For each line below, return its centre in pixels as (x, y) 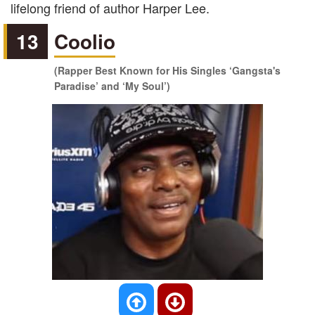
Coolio (85, 41)
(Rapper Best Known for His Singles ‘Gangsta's (168, 70)
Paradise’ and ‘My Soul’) (112, 86)
